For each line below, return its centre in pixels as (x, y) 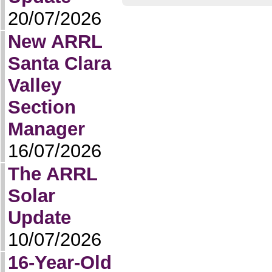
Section (42, 107)
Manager (46, 129)
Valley (35, 85)
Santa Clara (59, 63)
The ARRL (53, 174)
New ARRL (55, 42)
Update (39, 218)
